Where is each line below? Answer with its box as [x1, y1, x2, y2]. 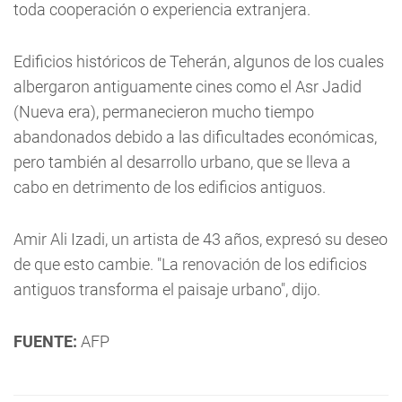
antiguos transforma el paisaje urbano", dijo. [13, 280, 320, 299]
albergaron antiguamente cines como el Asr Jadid [13, 77, 362, 96]
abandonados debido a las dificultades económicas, [13, 127, 377, 146]
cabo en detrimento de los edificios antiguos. [13, 178, 326, 197]
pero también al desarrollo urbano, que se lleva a [13, 153, 351, 171]
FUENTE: [13, 332, 77, 351]
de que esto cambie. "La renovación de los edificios [13, 255, 367, 274]
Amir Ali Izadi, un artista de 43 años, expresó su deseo [13, 230, 388, 249]
